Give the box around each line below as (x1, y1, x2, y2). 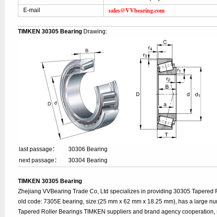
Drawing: (82, 28, 108, 35)
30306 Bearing (68, 146, 108, 153)
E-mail (23, 7, 41, 14)
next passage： (19, 157, 61, 164)
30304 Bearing (68, 157, 108, 164)
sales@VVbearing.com (108, 6, 165, 15)
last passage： (19, 146, 59, 153)
